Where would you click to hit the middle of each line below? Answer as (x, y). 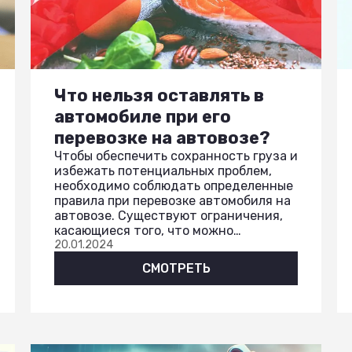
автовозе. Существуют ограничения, (169, 216)
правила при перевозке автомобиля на (172, 201)
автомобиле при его (143, 117)
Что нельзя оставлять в (159, 95)
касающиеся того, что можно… (148, 231)
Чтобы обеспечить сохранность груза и (176, 156)
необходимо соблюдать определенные (174, 186)
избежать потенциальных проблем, (163, 171)
